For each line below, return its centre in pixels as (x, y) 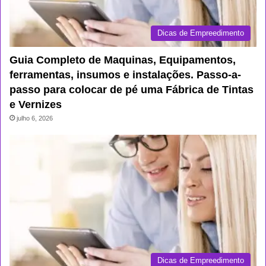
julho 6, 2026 (35, 118)
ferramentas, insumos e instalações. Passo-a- (125, 75)
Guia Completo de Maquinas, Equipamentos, (123, 60)
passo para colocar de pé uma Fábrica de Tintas (132, 90)
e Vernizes (36, 105)
